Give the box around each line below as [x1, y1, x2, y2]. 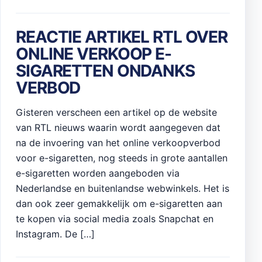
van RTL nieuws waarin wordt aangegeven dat [16, 121, 220, 133]
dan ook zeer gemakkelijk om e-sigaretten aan [16, 197, 222, 209]
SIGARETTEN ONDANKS [16, 60, 195, 81]
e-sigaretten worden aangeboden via [16, 167, 180, 179]
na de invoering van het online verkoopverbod [16, 136, 220, 149]
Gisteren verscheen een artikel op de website [16, 106, 217, 118]
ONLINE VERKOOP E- [16, 43, 171, 64]
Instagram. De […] [16, 227, 95, 240]
